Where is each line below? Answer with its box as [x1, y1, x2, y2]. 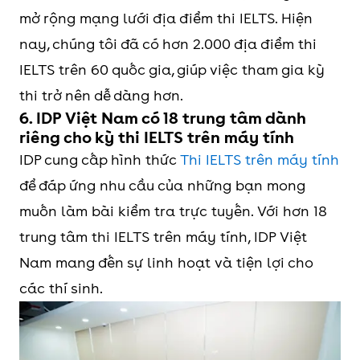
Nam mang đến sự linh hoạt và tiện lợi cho [19, 254, 313, 272]
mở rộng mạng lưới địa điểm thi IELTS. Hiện [19, 10, 313, 27]
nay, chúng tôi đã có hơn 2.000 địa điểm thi [19, 35, 317, 53]
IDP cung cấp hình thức [19, 151, 180, 169]
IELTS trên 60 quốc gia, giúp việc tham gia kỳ [19, 61, 325, 79]
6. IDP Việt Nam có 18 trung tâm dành [19, 108, 306, 129]
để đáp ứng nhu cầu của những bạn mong [19, 177, 305, 194]
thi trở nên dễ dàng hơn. [19, 87, 183, 104]
